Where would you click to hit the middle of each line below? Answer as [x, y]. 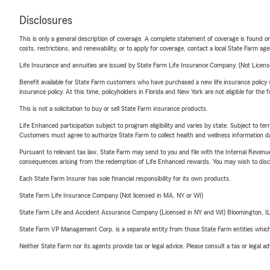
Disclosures [46, 20]
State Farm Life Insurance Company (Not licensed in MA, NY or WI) [111, 195]
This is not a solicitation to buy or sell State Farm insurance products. [114, 108]
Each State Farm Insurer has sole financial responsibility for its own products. [125, 178]
